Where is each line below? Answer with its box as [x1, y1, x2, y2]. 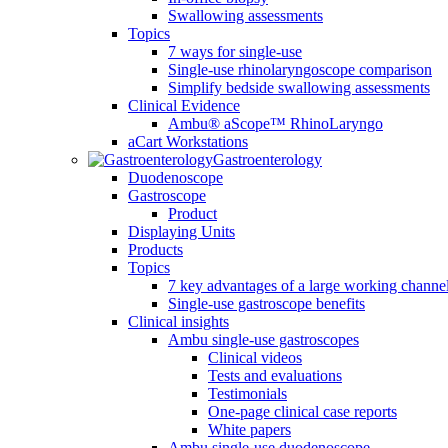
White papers [208, 421, 291, 438]
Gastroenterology [213, 151, 322, 168]
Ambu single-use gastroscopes [168, 331, 359, 348]
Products [128, 241, 183, 258]
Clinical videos [208, 349, 302, 366]
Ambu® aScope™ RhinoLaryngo [168, 115, 383, 132]
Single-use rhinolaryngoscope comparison [168, 61, 432, 78]
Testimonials [208, 385, 287, 402]
